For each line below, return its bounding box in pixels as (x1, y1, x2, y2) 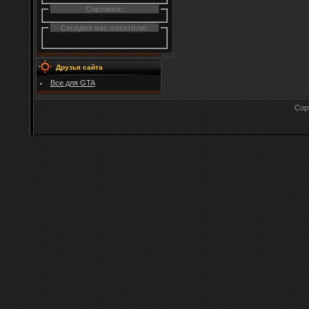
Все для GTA (50, 79, 95, 87)
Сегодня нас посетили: (61, 23, 148, 32)
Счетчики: (86, 5, 123, 14)
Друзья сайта (56, 63, 103, 71)
